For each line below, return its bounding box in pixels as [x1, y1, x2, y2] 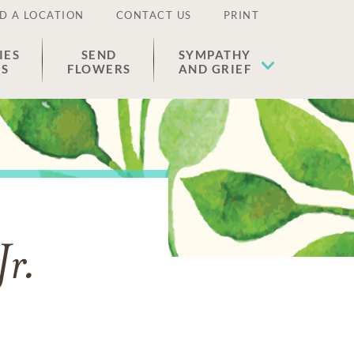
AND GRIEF [178, 62, 251, 76]
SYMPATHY [178, 47, 251, 62]
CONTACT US [115, 9, 192, 21]
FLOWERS [67, 62, 131, 76]
